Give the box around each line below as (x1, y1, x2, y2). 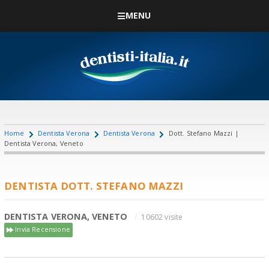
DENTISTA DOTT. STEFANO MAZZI (4, 178, 184, 193)
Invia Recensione (13, 224, 70, 234)
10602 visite (141, 211, 183, 222)
